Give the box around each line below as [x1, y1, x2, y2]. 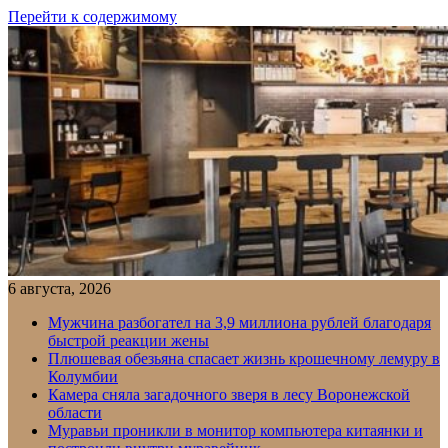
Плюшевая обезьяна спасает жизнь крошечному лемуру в [48, 350, 440, 367]
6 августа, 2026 [8, 280, 111, 297]
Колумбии [48, 368, 118, 385]
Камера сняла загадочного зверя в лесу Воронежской [48, 386, 410, 403]
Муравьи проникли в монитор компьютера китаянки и [48, 422, 423, 439]
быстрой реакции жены [48, 332, 209, 349]
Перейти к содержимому [8, 8, 177, 25]
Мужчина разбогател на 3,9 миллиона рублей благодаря [48, 314, 431, 331]
